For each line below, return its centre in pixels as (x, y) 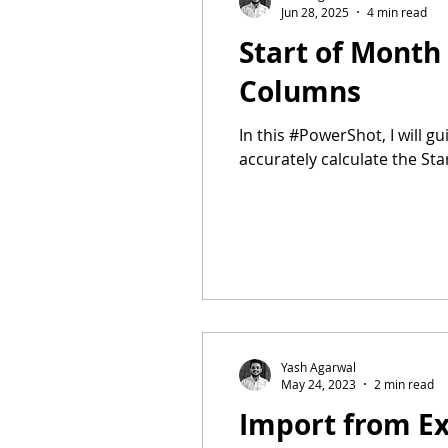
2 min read (404, 384)
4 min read (397, 11)
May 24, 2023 (318, 384)
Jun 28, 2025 (315, 11)
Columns (300, 91)
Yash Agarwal (318, 366)
